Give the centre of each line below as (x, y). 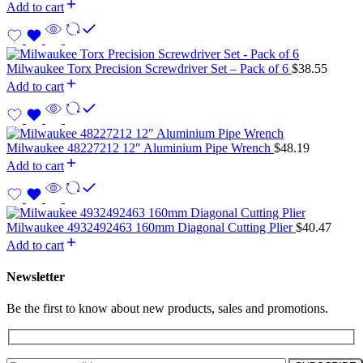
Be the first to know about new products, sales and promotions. (167, 309)
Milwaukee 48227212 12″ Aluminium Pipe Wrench (140, 147)
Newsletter (36, 276)
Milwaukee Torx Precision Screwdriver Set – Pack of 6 (149, 68)
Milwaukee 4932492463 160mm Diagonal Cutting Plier (151, 227)
